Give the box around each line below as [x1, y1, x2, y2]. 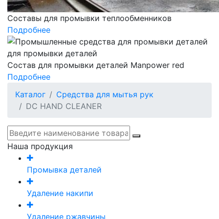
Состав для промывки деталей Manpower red [7, 60, 184, 70]
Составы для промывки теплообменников [7, 13, 172, 23]
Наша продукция [7, 141, 73, 151]
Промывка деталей [27, 164, 102, 175]
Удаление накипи [27, 188, 93, 198]
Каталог [15, 89, 45, 99]
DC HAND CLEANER [26, 101, 102, 111]
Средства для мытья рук [56, 89, 153, 99]
